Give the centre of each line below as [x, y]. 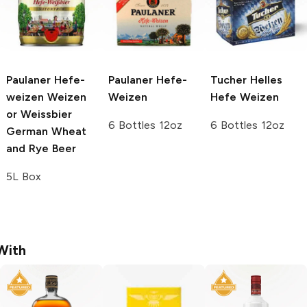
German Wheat [46, 132]
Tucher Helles [246, 80]
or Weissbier [39, 114]
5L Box [24, 177]
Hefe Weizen [245, 97]
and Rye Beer [41, 149]
